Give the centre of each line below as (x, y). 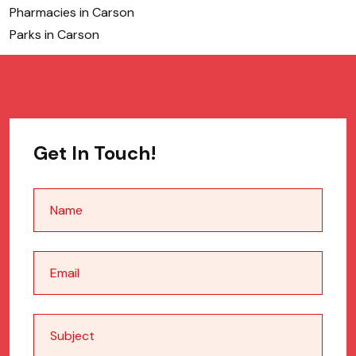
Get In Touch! (95, 153)
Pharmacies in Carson (72, 12)
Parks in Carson (54, 34)
